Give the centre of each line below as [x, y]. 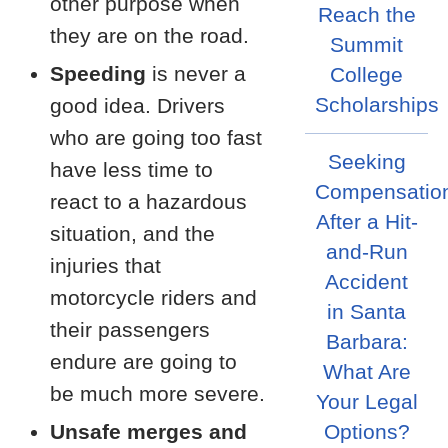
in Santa [367, 312]
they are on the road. [149, 35]
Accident [367, 282]
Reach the [366, 15]
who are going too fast [156, 137]
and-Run [366, 252]
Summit [367, 45]
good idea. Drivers [137, 105]
